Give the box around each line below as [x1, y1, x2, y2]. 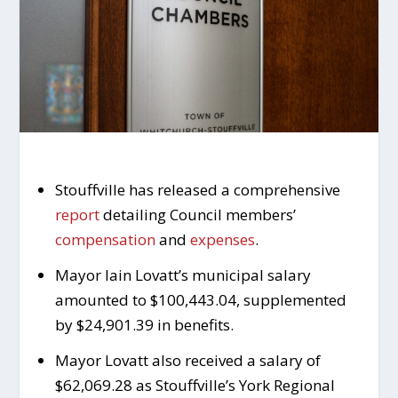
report [54, 204, 99, 226]
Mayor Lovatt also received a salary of [54, 350, 321, 371]
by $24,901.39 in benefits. [54, 314, 234, 336]
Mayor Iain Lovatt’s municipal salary [54, 265, 311, 286]
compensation [54, 229, 155, 251]
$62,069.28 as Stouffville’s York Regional [54, 375, 335, 396]
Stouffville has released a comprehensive [54, 179, 340, 201]
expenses [189, 229, 255, 251]
